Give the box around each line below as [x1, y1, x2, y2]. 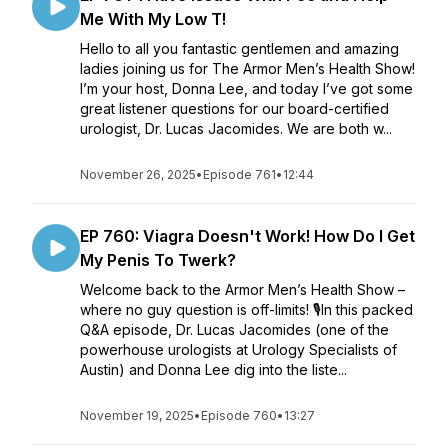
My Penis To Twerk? [80, 250, 236, 270]
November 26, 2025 [80, 167, 196, 182]
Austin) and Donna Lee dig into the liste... [80, 361, 347, 378]
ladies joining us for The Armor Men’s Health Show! [80, 60, 415, 77]
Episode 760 [201, 408, 277, 423]
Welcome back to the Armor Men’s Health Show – [80, 281, 405, 298]
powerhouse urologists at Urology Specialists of [80, 341, 397, 358]
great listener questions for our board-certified [80, 100, 389, 117]
